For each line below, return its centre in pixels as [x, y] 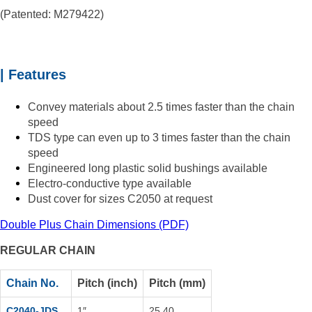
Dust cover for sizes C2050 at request [120, 199]
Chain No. [32, 283]
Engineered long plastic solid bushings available [149, 169]
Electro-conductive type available [110, 184]
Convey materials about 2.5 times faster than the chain [161, 107]
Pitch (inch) [107, 283]
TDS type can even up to [90, 138]
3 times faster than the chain [221, 138]
